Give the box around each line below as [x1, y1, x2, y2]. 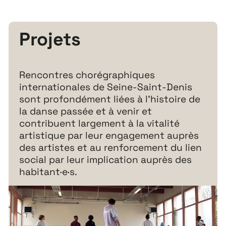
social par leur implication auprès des [19, 153, 192, 166]
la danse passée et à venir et [19, 104, 152, 118]
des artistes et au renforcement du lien [19, 141, 202, 154]
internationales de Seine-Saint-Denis [19, 80, 193, 93]
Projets [19, 28, 81, 51]
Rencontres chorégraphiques [19, 68, 155, 81]
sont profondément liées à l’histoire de [19, 92, 201, 105]
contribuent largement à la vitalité [19, 117, 180, 130]
